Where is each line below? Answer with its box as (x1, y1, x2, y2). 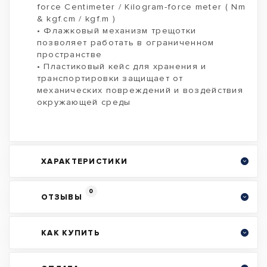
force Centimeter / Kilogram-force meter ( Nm (36, 2, 246, 12)
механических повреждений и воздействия (36, 85, 244, 95)
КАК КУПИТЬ (41, 228, 100, 238)
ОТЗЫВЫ (41, 192, 82, 202)
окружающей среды (36, 97, 131, 107)
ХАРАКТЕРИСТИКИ (41, 156, 128, 166)
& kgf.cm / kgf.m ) (36, 14, 116, 24)
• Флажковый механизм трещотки (36, 26, 197, 36)
